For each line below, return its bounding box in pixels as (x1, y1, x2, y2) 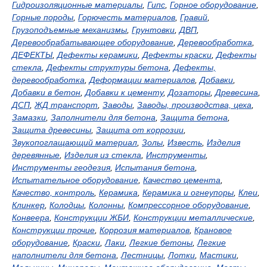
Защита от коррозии (96, 125, 184, 135)
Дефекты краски (142, 50, 212, 60)
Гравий (180, 13, 207, 22)
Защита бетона (160, 113, 228, 122)
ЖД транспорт (35, 100, 98, 110)
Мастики (200, 250, 237, 260)
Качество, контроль (12, 188, 94, 197)
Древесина (215, 88, 258, 97)
